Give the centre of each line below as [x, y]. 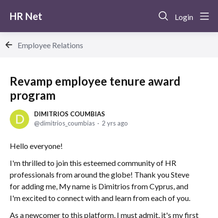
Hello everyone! [36, 146]
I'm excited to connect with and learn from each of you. [100, 198]
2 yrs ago [115, 123]
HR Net [26, 16]
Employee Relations [50, 45]
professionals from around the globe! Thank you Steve [100, 174]
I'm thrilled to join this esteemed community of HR [93, 163]
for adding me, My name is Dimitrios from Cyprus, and [99, 186]
